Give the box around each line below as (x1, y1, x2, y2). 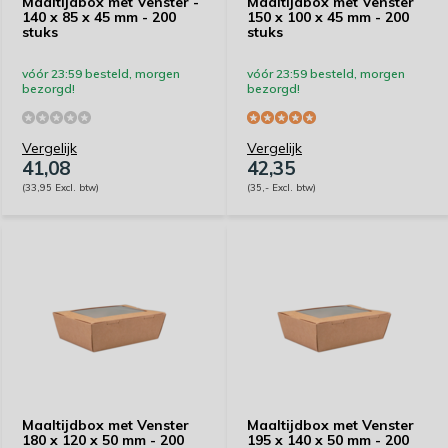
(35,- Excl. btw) (247, 181, 316, 193)
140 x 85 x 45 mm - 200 (22, 8, 176, 26)
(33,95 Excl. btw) (22, 181, 99, 193)
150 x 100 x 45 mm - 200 (247, 8, 409, 26)
